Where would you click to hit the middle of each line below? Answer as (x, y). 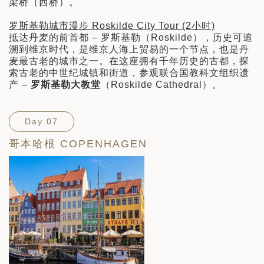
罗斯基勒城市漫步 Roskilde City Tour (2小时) (112, 26)
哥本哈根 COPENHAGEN (78, 144)
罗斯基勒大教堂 (66, 85)
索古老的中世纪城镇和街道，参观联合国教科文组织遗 (129, 73)
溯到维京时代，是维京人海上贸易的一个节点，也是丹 (129, 49)
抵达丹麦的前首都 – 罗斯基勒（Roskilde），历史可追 (131, 38)
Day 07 (42, 122)
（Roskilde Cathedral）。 (161, 85)
